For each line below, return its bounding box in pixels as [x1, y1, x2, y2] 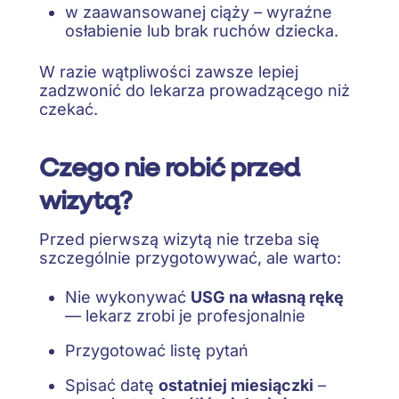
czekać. [39, 100, 98, 119]
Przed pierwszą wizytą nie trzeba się [39, 229, 320, 248]
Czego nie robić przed [39, 150, 299, 184]
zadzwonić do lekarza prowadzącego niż [39, 81, 350, 101]
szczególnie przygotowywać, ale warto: [39, 248, 341, 267]
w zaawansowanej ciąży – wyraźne [64, 3, 332, 22]
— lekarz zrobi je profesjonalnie [64, 306, 305, 325]
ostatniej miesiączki [158, 376, 313, 395]
